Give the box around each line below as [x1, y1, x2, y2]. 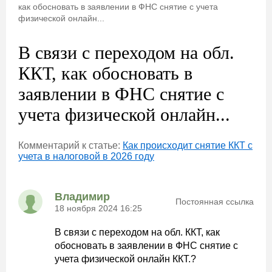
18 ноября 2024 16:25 [55, 203, 142, 213]
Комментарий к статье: [18, 140, 123, 151]
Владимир [55, 190, 110, 203]
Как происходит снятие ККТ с [123, 140, 253, 151]
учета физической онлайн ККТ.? [55, 254, 196, 264]
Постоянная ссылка [175, 197, 254, 206]
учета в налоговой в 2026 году [18, 151, 154, 161]
